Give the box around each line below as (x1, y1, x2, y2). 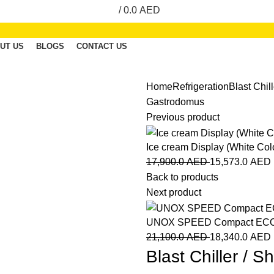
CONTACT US (76, 41, 127, 51)
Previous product (146, 111, 220, 122)
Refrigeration (172, 81, 229, 92)
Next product (146, 187, 201, 198)
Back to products (146, 171, 218, 182)
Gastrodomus (146, 96, 204, 107)
